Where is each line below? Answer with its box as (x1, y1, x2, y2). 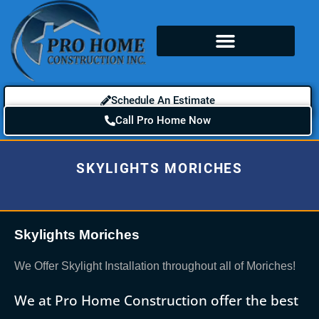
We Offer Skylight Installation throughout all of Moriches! (14, 259, 296, 272)
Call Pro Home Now (115, 113, 211, 127)
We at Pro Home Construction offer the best (14, 290, 298, 310)
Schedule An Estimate (111, 93, 215, 107)
